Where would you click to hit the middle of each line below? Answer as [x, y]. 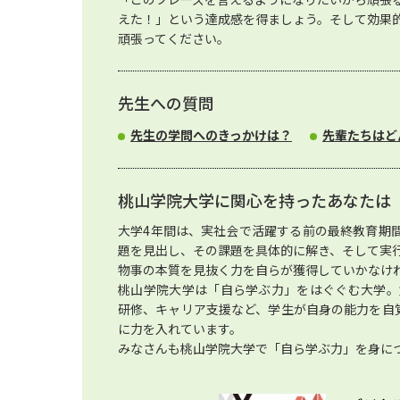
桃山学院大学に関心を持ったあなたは [254, 200]
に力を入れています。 [180, 329]
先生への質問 [166, 103]
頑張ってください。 [174, 38]
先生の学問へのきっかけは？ [211, 135]
